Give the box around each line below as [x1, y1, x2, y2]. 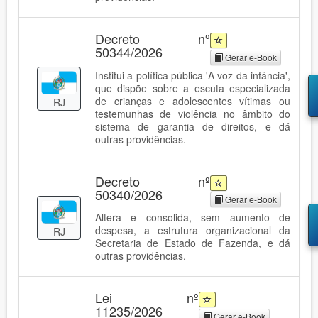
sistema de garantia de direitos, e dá [95, 119, 290, 133]
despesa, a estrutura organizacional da [95, 223, 290, 238]
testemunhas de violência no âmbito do [95, 106, 290, 121]
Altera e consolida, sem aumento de [95, 210, 290, 225]
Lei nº [95, 288, 199, 307]
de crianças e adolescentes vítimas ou [95, 93, 290, 108]
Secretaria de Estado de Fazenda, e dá [95, 236, 290, 251]
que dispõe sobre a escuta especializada [95, 80, 290, 95]
